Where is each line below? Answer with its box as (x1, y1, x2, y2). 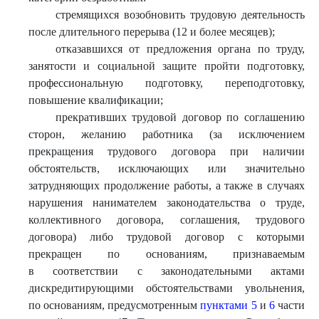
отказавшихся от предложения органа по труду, (55, 43, 305, 55)
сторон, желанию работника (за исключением (28, 128, 305, 140)
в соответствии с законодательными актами (28, 265, 305, 277)
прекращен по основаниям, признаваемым (28, 248, 305, 260)
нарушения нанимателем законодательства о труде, (28, 197, 305, 209)
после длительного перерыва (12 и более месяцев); (28, 26, 275, 38)
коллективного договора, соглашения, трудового (28, 214, 305, 226)
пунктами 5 (200, 299, 257, 311)
